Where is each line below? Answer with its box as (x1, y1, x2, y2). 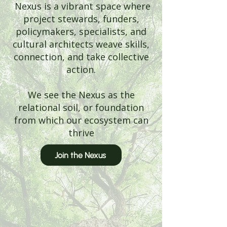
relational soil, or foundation (18, 101, 144, 113)
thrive (68, 127, 94, 139)
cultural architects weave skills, (13, 38, 149, 50)
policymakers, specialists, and (16, 25, 146, 37)
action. (66, 63, 96, 75)
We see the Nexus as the (27, 89, 135, 101)
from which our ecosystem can (14, 114, 148, 126)
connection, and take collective (13, 51, 149, 63)
